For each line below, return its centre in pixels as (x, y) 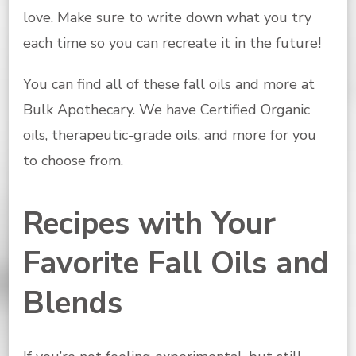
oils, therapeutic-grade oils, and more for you (170, 135)
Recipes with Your (149, 223)
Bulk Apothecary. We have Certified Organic (166, 109)
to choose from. (73, 160)
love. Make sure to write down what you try (167, 17)
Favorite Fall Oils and (176, 263)
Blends (73, 303)
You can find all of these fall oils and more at (169, 84)
